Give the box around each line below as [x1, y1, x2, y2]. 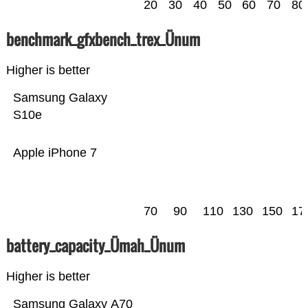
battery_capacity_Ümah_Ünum [5, 234, 185, 257]
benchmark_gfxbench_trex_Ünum [5, 28, 200, 51]
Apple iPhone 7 [12, 146, 97, 160]
